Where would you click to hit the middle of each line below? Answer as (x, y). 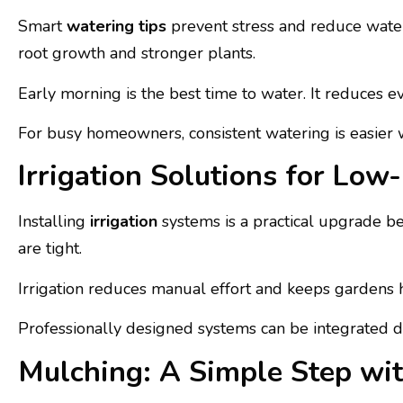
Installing (54, 222)
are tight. (50, 249)
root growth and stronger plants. (137, 54)
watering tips (116, 27)
